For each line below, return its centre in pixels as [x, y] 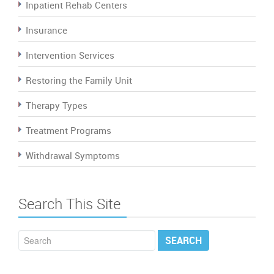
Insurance [46, 30]
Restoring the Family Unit [79, 80]
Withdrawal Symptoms [73, 155]
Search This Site [69, 203]
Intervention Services [70, 55]
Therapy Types [57, 105]
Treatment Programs [68, 130]
